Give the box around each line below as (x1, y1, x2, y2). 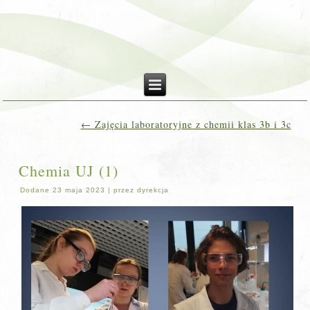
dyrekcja (137, 186, 170, 194)
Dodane (20, 186, 51, 194)
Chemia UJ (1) (19, 161, 119, 181)
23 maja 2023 (53, 186, 106, 194)
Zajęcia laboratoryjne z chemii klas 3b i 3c (91, 118, 291, 131)
